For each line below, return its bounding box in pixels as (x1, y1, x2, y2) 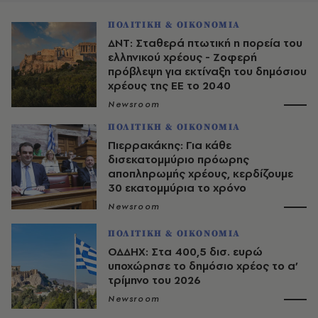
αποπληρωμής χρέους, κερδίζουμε (108, 165, 293, 181)
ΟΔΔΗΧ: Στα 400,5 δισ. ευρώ (108, 243, 263, 259)
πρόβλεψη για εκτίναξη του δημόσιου (108, 63, 307, 79)
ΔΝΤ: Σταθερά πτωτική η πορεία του (108, 35, 302, 50)
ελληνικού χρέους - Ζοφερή (108, 49, 257, 65)
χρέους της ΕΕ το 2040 (108, 77, 231, 93)
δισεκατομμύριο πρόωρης (108, 151, 249, 167)
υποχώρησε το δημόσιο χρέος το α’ (108, 258, 298, 273)
